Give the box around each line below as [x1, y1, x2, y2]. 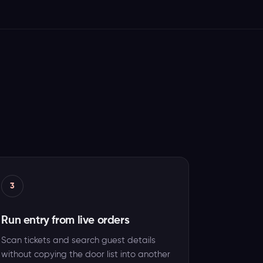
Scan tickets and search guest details [1, 236, 156, 245]
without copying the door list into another [1, 250, 171, 259]
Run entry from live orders [1, 215, 130, 226]
